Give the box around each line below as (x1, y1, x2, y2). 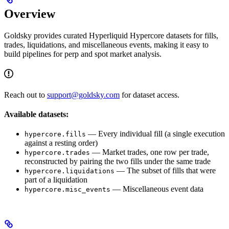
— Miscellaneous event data (110, 184, 203, 193)
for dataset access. (120, 90, 179, 99)
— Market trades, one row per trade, (90, 147, 209, 156)
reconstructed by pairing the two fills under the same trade (25, 156, 211, 166)
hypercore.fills (25, 130, 86, 138)
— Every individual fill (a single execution (86, 129, 225, 138)
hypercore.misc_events (25, 185, 110, 193)
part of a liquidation (25, 175, 87, 184)
